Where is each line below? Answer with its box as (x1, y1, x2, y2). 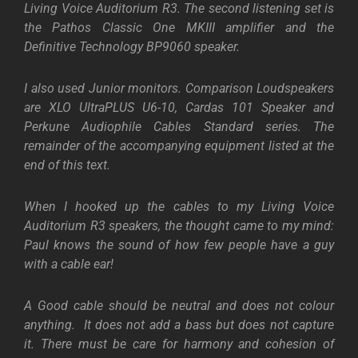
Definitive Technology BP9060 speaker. (24, 39, 240, 55)
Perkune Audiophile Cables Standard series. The (24, 119, 334, 135)
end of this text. (24, 157, 110, 173)
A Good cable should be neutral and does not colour (24, 298, 334, 314)
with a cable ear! (24, 257, 113, 272)
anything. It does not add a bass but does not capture (24, 317, 334, 333)
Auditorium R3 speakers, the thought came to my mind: (24, 218, 334, 234)
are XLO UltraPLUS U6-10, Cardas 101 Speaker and (24, 100, 334, 116)
